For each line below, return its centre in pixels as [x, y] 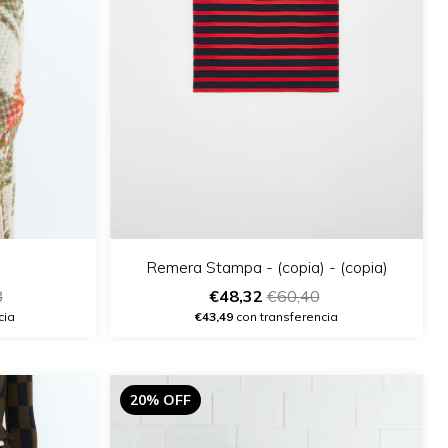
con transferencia [285, 317]
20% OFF [160, 400]
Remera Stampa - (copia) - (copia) [266, 267]
